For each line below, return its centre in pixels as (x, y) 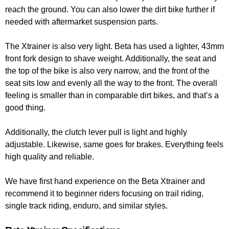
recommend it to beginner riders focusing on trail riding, (104, 194)
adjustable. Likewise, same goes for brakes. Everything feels (114, 145)
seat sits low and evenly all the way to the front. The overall (111, 83)
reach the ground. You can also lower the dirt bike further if (110, 10)
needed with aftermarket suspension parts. (82, 22)
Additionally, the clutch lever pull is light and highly (96, 132)
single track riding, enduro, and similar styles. (86, 206)
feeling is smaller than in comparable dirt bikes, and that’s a (112, 96)
